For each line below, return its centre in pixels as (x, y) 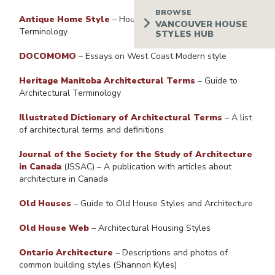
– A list (237, 118)
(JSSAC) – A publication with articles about (146, 167)
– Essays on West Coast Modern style (153, 56)
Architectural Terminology (70, 93)
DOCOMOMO (48, 56)
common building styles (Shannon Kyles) (98, 265)
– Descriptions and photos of (172, 253)
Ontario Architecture (66, 253)
